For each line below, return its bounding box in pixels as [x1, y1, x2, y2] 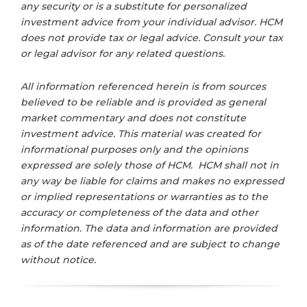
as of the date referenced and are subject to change [21, 238, 280, 251]
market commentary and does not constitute [21, 112, 246, 125]
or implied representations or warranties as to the [21, 191, 268, 204]
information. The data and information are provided [21, 222, 278, 235]
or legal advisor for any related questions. [21, 47, 230, 60]
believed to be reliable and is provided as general [21, 96, 266, 109]
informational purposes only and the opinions [21, 143, 248, 156]
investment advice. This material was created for [21, 127, 261, 140]
